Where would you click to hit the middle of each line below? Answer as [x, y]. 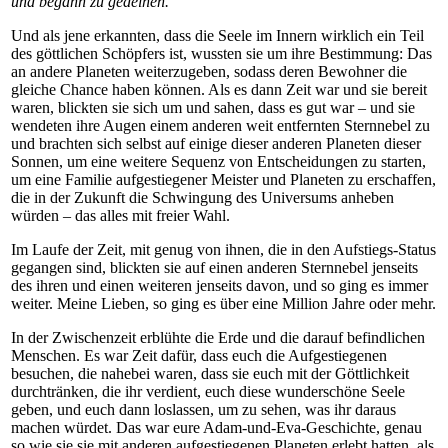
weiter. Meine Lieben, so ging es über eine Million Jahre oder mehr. [223, 303]
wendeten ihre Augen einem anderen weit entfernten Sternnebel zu [220, 125]
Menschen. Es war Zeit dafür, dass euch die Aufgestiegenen [199, 355]
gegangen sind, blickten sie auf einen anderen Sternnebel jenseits [214, 267]
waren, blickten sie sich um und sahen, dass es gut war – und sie [213, 107]
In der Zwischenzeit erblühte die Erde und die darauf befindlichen [218, 337]
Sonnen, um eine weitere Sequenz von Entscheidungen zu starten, [218, 161]
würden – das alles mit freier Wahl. [120, 215]
